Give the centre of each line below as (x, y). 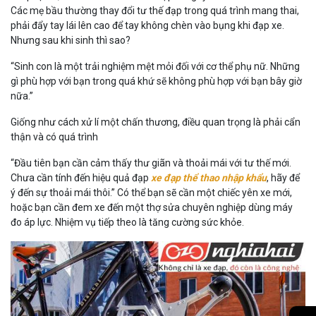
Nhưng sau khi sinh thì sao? (71, 41)
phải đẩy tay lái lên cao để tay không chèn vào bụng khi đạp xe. (147, 26)
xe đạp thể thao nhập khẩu (209, 178)
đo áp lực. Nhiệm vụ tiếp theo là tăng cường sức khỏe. (127, 223)
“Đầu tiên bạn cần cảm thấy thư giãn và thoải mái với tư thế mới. (151, 163)
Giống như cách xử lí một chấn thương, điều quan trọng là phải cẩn (156, 122)
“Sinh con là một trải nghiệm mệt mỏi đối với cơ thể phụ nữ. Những (155, 67)
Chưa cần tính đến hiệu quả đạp (81, 178)
